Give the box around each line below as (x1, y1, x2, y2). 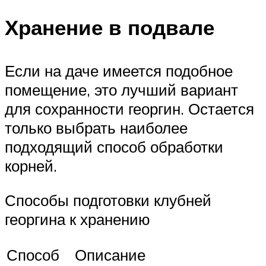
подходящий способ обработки (5, 137, 223, 156)
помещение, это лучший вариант (5, 80, 238, 99)
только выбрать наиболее (5, 118, 188, 137)
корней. (5, 156, 57, 175)
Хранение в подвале (5, 14, 214, 40)
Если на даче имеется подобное (5, 61, 233, 80)
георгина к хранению (5, 209, 150, 229)
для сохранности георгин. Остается (5, 99, 254, 118)
